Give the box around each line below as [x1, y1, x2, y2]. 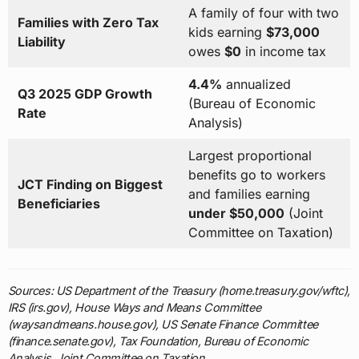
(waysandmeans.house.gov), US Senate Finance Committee [7, 317, 318, 332]
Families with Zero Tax [17, 14, 159, 31]
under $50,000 [188, 205, 284, 222]
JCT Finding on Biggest [17, 176, 163, 193]
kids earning [188, 24, 266, 41]
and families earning [188, 186, 310, 203]
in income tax [240, 43, 326, 60]
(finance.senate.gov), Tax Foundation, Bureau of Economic [7, 334, 309, 349]
